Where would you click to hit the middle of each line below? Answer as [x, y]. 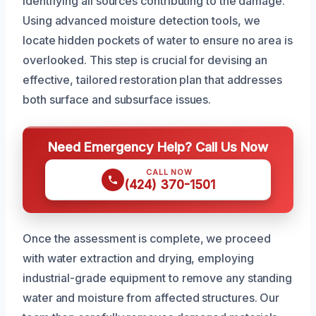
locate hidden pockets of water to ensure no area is [158, 40]
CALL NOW [169, 172]
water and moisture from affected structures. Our [151, 297]
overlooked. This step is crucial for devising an [145, 60]
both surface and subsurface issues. [117, 99]
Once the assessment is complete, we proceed [147, 238]
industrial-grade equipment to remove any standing [158, 278]
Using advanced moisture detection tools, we [141, 20]
